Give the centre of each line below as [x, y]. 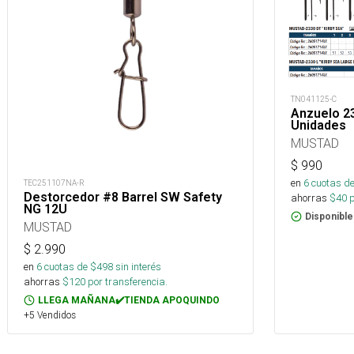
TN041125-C [314, 99]
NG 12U [45, 209]
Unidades [318, 125]
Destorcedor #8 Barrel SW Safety [123, 198]
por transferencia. [126, 282]
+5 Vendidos [50, 315]
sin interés [138, 267]
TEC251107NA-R [54, 183]
